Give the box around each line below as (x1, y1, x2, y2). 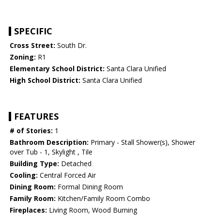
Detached (59, 159, 92, 169)
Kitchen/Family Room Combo (56, 194, 150, 203)
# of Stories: (10, 126, 53, 136)
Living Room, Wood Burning (47, 205, 137, 215)
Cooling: (10, 170, 38, 180)
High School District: (10, 76, 80, 85)
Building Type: (10, 159, 59, 169)
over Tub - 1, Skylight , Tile (10, 147, 93, 157)
